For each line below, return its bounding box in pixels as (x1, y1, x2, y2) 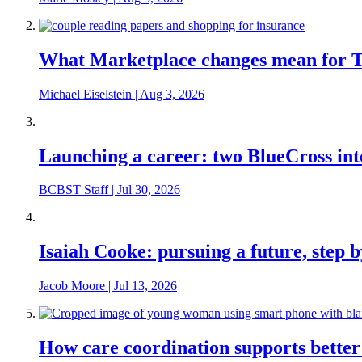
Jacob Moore (39, 279, 105, 293)
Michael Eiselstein (39, 86, 132, 101)
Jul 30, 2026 (117, 183, 180, 197)
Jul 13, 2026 (114, 279, 177, 293)
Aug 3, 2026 (140, 86, 204, 101)
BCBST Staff (39, 183, 108, 197)
